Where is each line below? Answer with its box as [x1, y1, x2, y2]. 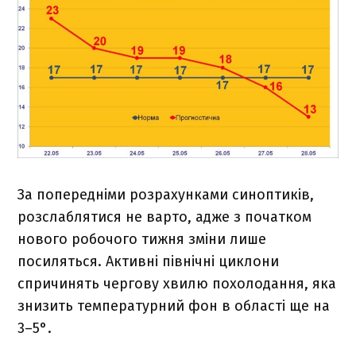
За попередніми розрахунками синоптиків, [17, 186, 315, 204]
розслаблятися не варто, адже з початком [17, 208, 312, 226]
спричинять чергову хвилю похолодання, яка [17, 275, 337, 293]
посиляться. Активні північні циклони [17, 253, 280, 271]
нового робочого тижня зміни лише [17, 230, 267, 249]
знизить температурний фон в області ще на [17, 297, 331, 315]
